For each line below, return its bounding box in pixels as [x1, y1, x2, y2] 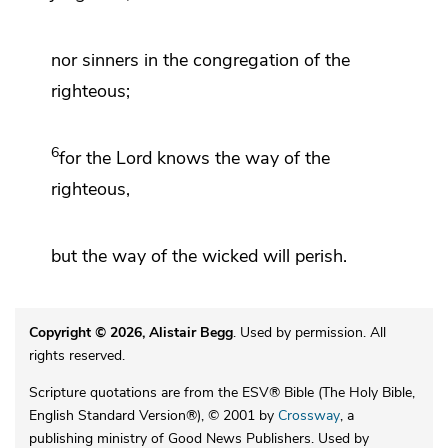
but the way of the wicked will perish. [51, 243, 347, 268]
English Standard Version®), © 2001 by [28, 405, 278, 425]
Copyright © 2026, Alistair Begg [28, 323, 233, 343]
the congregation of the [163, 47, 350, 72]
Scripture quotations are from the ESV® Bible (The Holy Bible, [28, 382, 415, 402]
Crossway [277, 405, 340, 425]
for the [59, 145, 116, 170]
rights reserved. [28, 346, 125, 366]
